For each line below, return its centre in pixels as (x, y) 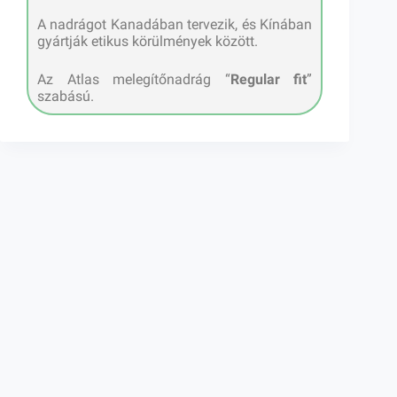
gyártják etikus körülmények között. (148, 42)
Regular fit (269, 80)
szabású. (66, 97)
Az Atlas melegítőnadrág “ (134, 80)
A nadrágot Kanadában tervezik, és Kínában (175, 25)
